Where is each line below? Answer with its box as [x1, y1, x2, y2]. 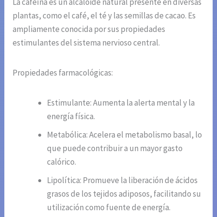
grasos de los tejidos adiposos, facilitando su [47, 188, 201, 200]
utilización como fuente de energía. [47, 202, 171, 213]
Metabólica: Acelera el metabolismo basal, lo [47, 129, 202, 140]
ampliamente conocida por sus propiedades [13, 24, 166, 35]
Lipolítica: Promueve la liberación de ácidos [47, 175, 198, 186]
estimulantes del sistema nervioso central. [13, 37, 160, 48]
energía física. [47, 111, 95, 122]
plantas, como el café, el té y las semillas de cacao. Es [13, 10, 196, 21]
